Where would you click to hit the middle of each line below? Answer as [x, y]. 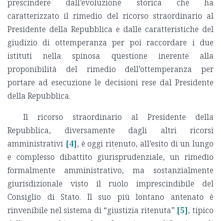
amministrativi [35, 144]
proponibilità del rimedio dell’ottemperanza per [110, 69]
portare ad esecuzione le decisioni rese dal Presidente [110, 83]
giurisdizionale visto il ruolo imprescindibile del [110, 184]
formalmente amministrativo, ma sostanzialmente [110, 170]
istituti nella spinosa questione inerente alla [110, 56]
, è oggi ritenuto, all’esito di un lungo [145, 144]
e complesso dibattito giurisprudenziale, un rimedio [110, 157]
